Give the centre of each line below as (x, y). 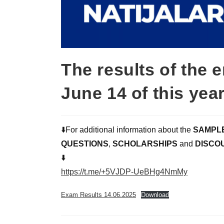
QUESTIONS (85, 144)
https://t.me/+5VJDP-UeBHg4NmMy (124, 172)
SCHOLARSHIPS (146, 144)
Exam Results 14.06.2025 (98, 195)
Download (155, 195)
